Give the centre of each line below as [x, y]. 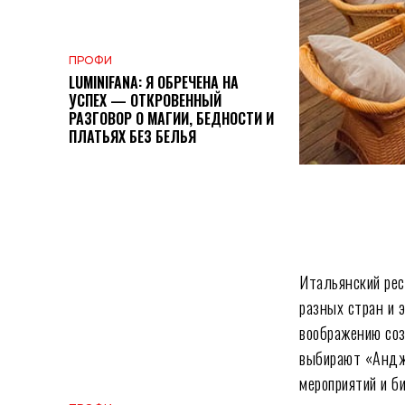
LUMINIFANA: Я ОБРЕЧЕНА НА [154, 83]
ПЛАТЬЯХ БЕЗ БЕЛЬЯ [132, 137]
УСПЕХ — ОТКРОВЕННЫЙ [145, 101]
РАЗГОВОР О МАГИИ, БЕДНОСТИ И [171, 119]
